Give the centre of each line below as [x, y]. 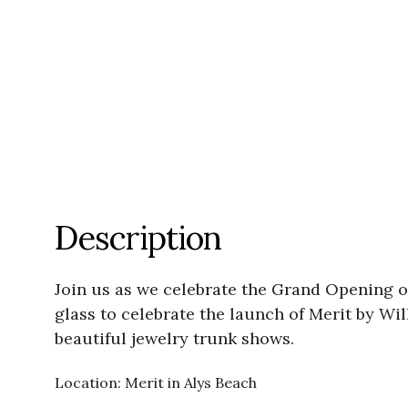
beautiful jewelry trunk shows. [174, 339]
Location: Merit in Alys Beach [156, 383]
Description [138, 238]
